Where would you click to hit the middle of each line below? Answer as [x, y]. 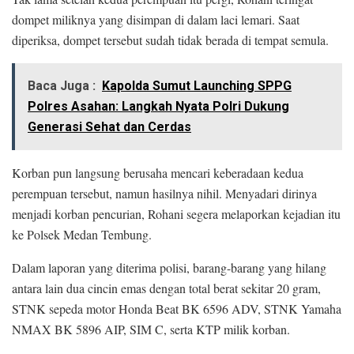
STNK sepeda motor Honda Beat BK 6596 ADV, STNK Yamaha [177, 309]
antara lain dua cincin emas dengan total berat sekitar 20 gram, [166, 288]
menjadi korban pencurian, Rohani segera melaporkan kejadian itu [176, 214]
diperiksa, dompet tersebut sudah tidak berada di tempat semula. [170, 40]
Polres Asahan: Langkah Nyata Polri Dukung [158, 107]
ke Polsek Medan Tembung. [82, 235]
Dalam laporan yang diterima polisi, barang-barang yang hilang [169, 268]
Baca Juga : [62, 86]
